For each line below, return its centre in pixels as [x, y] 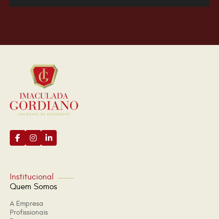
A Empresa [27, 204]
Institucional [32, 177]
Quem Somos [33, 187]
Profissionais [29, 212]
